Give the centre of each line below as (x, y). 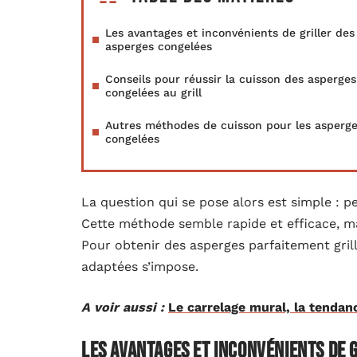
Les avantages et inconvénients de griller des (230, 33)
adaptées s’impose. (140, 267)
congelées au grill (153, 92)
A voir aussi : (123, 307)
